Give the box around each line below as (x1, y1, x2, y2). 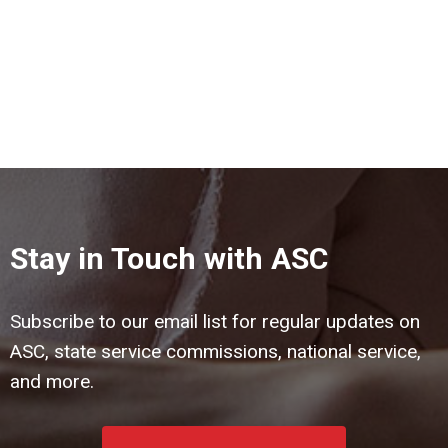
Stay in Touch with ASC (10, 240, 328, 276)
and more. (10, 369, 94, 393)
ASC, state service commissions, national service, (10, 339, 421, 363)
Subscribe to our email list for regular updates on (10, 309, 420, 333)
